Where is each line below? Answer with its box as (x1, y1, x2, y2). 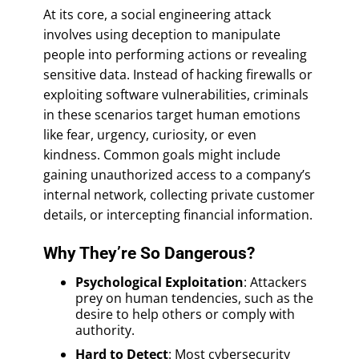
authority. (75, 321, 135, 339)
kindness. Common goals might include (43, 145, 280, 163)
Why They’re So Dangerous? (43, 243, 255, 263)
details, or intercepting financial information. (43, 205, 313, 224)
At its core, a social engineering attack (43, 5, 271, 23)
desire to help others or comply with (75, 305, 295, 323)
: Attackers (244, 272, 307, 291)
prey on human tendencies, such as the (75, 288, 313, 307)
